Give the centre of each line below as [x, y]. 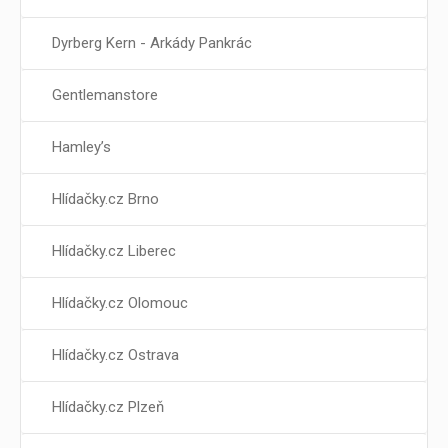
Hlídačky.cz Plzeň [108, 406]
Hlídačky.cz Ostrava [115, 354]
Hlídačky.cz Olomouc [120, 302]
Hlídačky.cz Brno [105, 198]
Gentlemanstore [105, 94]
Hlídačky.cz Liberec [114, 250]
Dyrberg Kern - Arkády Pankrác [152, 42]
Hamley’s [81, 146]
